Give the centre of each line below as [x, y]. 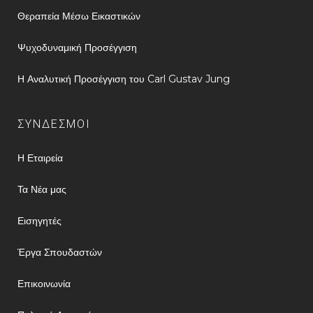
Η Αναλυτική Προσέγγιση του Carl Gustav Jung [124, 79]
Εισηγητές [39, 221]
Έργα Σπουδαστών [60, 252]
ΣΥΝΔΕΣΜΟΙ [54, 124]
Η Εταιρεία [40, 158]
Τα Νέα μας [42, 189]
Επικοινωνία [44, 284]
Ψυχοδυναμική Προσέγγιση [77, 48]
